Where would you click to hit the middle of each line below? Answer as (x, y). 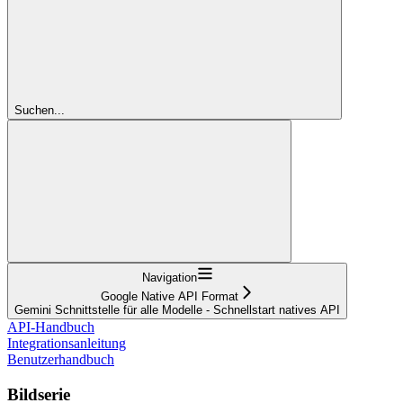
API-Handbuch (51, 327)
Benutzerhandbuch (61, 359)
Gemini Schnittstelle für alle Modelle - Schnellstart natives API (177, 309)
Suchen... (40, 110)
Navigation (169, 277)
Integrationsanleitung (67, 343)
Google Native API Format (169, 296)
